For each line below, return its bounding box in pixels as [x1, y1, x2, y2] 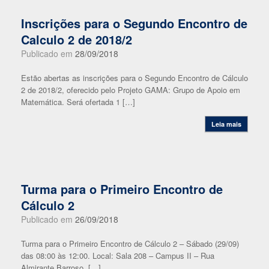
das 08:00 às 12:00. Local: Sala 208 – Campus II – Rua [21, 250, 214, 261]
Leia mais [211, 119, 241, 128]
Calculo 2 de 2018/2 [21, 31, 132, 48]
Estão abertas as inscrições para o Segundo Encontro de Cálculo [21, 72, 248, 83]
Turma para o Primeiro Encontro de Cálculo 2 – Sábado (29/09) [21, 238, 239, 249]
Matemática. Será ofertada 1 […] [21, 96, 135, 107]
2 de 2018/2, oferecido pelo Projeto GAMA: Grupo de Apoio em [21, 84, 240, 95]
